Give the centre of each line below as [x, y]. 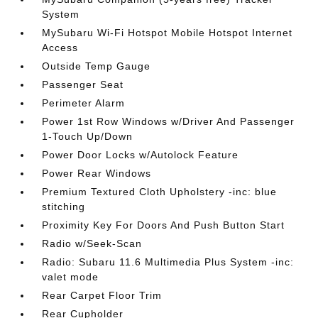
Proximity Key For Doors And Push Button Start [164, 225]
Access [60, 47]
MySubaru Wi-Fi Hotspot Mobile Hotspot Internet [168, 32]
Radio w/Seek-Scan [92, 243]
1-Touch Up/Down [88, 136]
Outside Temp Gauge [97, 66]
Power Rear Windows [97, 173]
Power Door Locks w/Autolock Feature [141, 154]
